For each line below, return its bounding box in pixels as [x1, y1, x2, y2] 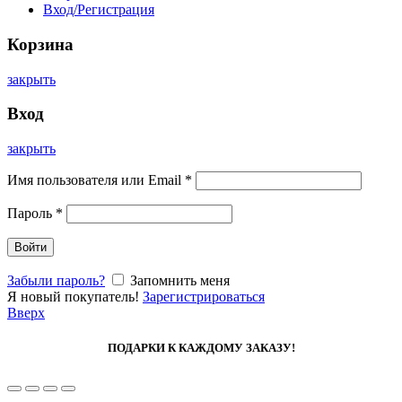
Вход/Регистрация [43, 2, 154, 18]
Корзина [7, 35, 74, 55]
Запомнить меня [130, 273, 230, 289]
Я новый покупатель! [7, 289, 139, 305]
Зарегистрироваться [143, 289, 265, 305]
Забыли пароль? [7, 273, 105, 289]
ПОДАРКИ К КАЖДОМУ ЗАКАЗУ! [107, 341, 295, 355]
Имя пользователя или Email [7, 172, 185, 188]
